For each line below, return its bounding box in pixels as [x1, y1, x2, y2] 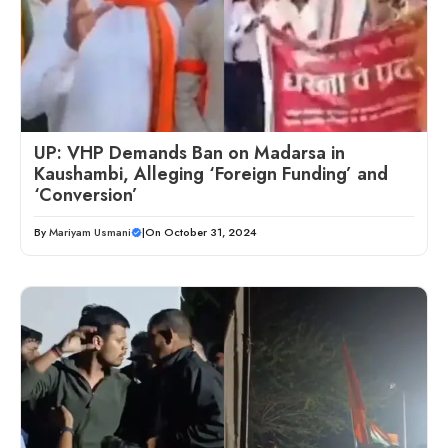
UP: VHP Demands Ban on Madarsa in [34, 140, 345, 167]
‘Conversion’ [34, 182, 138, 209]
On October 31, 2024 [145, 224, 257, 241]
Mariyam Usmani [49, 224, 131, 241]
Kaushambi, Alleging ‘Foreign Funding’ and [34, 161, 388, 188]
